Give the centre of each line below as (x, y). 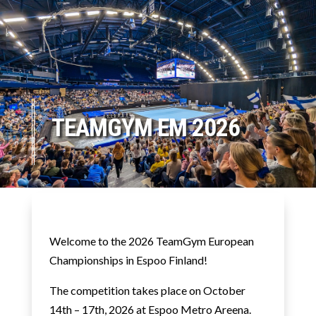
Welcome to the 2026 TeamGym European (151, 241)
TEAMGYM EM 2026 (145, 128)
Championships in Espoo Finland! (128, 260)
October (224, 290)
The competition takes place (119, 290)
